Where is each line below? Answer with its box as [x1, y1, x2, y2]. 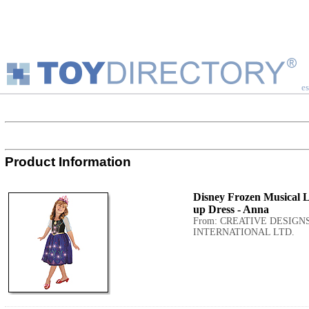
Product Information [5, 154, 131, 169]
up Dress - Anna [193, 203, 269, 215]
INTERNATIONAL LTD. [193, 227, 295, 237]
